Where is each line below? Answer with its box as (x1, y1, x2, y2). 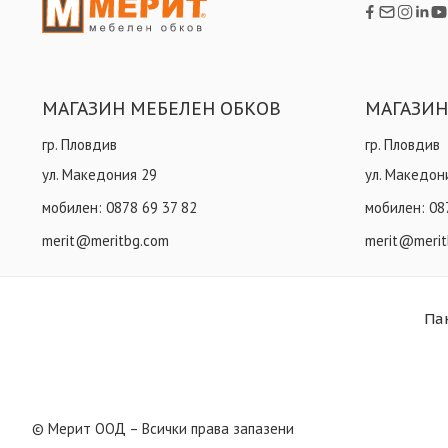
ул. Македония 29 (42, 164, 157, 184)
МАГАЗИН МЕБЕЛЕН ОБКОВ (42, 97, 281, 121)
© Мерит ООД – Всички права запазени (32, 419, 294, 439)
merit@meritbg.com (42, 230, 169, 250)
